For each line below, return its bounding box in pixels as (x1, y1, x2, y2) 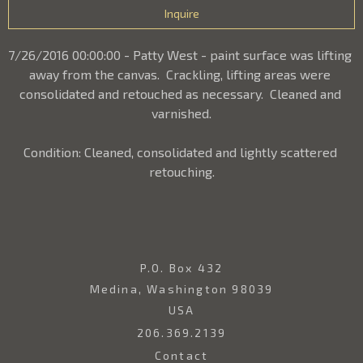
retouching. (148, 163, 215, 179)
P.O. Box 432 (139, 260, 224, 275)
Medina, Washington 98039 (89, 281, 274, 296)
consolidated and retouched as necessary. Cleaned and (19, 85, 341, 101)
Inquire (164, 6, 199, 20)
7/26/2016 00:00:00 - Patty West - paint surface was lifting (8, 46, 352, 62)
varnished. (152, 105, 211, 121)
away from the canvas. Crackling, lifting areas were (29, 66, 331, 82)
